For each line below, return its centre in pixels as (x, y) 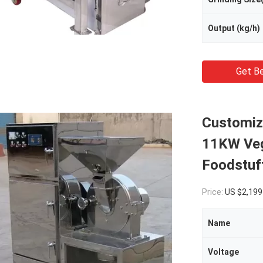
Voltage (223, 252)
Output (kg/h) (234, 28)
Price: (213, 192)
